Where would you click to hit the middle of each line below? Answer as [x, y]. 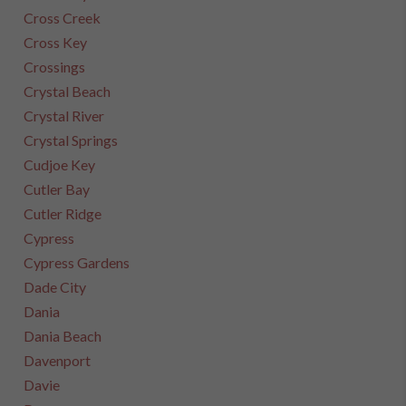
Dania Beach [63, 336]
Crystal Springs [71, 140]
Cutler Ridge [63, 213]
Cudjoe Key [60, 164]
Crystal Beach [68, 91]
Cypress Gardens [77, 262]
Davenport [58, 360]
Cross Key [56, 42]
